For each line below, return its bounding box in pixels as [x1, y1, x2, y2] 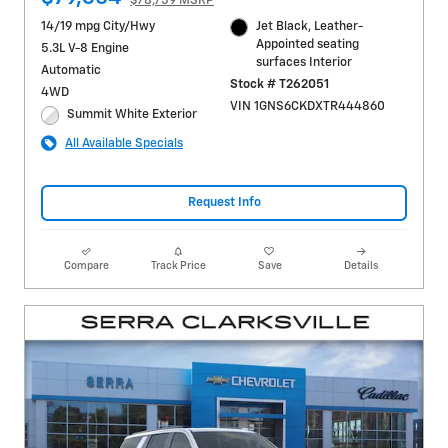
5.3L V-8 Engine [41, 42, 129, 56]
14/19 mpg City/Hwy [41, 20, 155, 34]
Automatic [41, 64, 101, 78]
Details [344, 261, 379, 272]
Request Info [187, 196, 261, 210]
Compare [64, 261, 110, 272]
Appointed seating [256, 38, 360, 52]
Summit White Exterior [67, 108, 198, 122]
